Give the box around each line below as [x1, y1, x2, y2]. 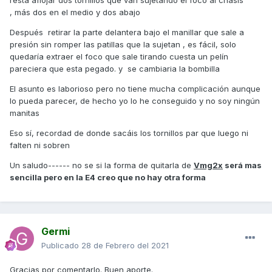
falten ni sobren [10, 140, 70, 151]
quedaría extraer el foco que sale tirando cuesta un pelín [10, 52, 228, 62]
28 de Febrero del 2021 [81, 240, 169, 251]
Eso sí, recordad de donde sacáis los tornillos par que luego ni [10, 128, 248, 138]
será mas [223, 160, 262, 171]
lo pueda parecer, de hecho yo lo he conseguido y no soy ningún [10, 96, 260, 106]
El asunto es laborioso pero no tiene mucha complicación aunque [10, 84, 260, 94]
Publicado [41, 240, 81, 251]
